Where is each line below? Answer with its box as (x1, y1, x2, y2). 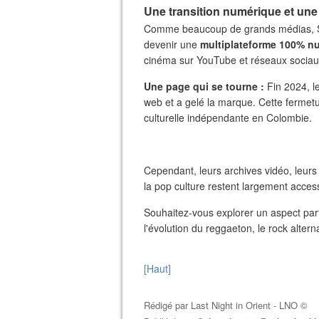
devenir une (144, 37, 200, 51)
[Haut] (144, 261, 171, 276)
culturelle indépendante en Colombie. (144, 110, 312, 125)
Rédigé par (144, 298, 191, 312)
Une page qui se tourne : (144, 79, 264, 93)
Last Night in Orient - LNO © (191, 298, 308, 312)
